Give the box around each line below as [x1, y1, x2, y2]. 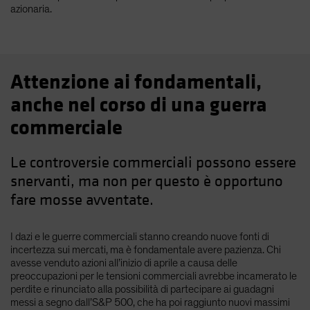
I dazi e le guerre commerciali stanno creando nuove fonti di [10, 230, 269, 242]
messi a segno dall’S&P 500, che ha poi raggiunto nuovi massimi [10, 296, 290, 308]
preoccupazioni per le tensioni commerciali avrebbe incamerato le [10, 270, 297, 282]
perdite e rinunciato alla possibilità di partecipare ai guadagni [10, 283, 274, 295]
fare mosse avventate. [10, 190, 154, 210]
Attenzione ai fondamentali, [10, 69, 262, 95]
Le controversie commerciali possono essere [10, 152, 296, 172]
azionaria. [10, 3, 52, 15]
